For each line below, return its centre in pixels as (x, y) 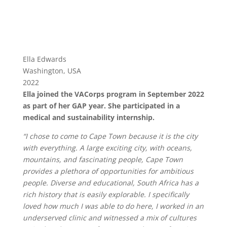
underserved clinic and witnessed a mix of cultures (109, 218)
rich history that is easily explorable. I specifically (106, 194)
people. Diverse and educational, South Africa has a (110, 183)
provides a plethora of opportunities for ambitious (108, 171)
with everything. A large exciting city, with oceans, (107, 148)
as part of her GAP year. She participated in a (101, 106)
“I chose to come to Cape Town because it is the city (110, 136)
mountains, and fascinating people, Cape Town (103, 159)
